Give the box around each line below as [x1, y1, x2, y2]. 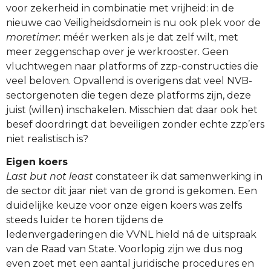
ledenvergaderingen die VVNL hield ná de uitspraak [6, 228, 256, 240]
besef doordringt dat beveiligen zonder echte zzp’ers [6, 118, 264, 130]
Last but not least [6, 170, 93, 182]
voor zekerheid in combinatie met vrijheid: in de [6, 2, 234, 14]
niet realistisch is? [6, 132, 88, 145]
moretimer [6, 31, 59, 43]
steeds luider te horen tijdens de [6, 214, 163, 226]
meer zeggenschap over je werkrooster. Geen [6, 45, 229, 57]
